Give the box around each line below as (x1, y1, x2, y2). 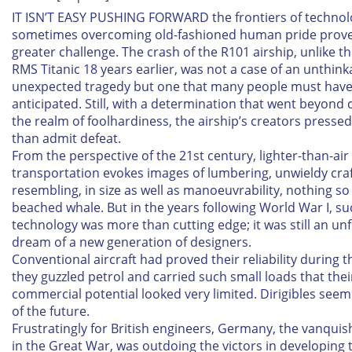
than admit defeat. (12, 130, 121, 147)
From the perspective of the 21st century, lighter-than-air (12, 147, 349, 164)
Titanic (41, 60, 80, 78)
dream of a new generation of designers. (12, 233, 251, 251)
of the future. (12, 302, 90, 320)
